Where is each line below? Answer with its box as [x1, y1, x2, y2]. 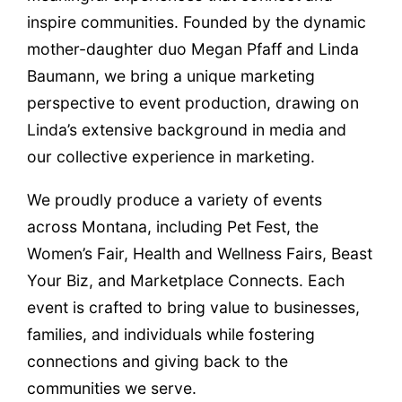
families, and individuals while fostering [27, 324, 315, 344]
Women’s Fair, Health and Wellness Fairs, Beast [27, 243, 372, 263]
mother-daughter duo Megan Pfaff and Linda [27, 39, 359, 59]
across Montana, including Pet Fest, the [27, 216, 319, 236]
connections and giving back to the [27, 351, 288, 371]
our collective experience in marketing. [27, 147, 315, 167]
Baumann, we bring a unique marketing [27, 66, 315, 86]
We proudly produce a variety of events [27, 189, 322, 209]
